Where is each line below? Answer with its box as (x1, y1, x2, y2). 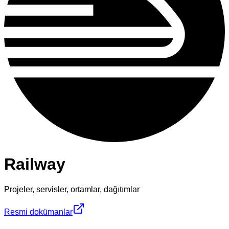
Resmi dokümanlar (4, 207, 73, 216)
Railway (4, 155, 65, 174)
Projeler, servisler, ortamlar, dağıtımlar (4, 185, 140, 194)
